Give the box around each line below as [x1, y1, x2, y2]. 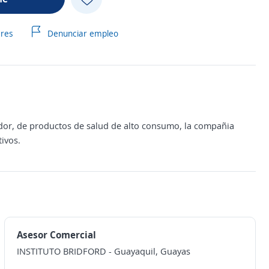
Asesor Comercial [16, 228, 96, 241]
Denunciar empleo [44, 28, 118, 39]
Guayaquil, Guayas [113, 245, 190, 257]
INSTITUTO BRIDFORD [16, 245, 106, 257]
